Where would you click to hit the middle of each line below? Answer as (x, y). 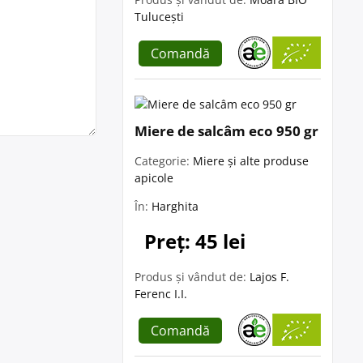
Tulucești (159, 17)
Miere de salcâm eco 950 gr (226, 131)
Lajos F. (269, 277)
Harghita (175, 206)
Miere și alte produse (251, 161)
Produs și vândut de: (192, 277)
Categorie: (164, 161)
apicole (154, 178)
